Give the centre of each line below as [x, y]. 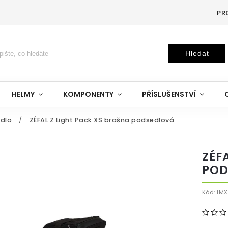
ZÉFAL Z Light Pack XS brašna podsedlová [102, 120]
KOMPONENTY [88, 94]
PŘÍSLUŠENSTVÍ [169, 94]
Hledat [197, 53]
